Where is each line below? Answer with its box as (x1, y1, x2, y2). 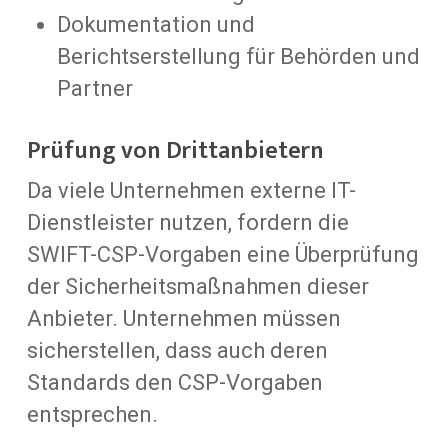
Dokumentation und (56, 11, 255, 37)
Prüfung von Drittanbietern (26, 130, 324, 171)
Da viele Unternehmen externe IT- (26, 177, 356, 203)
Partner (56, 75, 133, 101)
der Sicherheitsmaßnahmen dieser (26, 273, 369, 299)
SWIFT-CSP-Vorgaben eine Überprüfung (26, 241, 419, 267)
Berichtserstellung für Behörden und (56, 43, 420, 69)
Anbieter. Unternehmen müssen (26, 305, 341, 331)
